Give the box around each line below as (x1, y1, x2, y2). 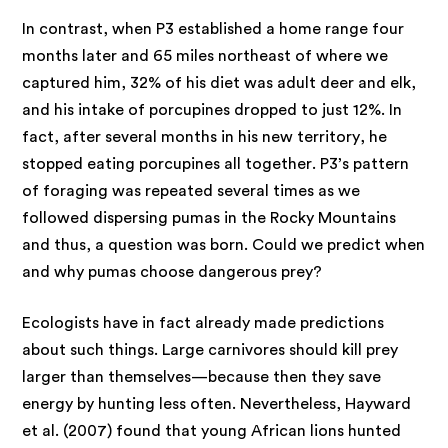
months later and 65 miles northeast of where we (22, 47, 389, 64)
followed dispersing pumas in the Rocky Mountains (22, 209, 397, 226)
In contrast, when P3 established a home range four (22, 20, 405, 37)
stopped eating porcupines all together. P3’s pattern (22, 155, 410, 172)
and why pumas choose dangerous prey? (22, 263, 323, 280)
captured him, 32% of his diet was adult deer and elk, (22, 74, 417, 91)
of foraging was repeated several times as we (22, 182, 361, 199)
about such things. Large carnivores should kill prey (22, 341, 399, 358)
